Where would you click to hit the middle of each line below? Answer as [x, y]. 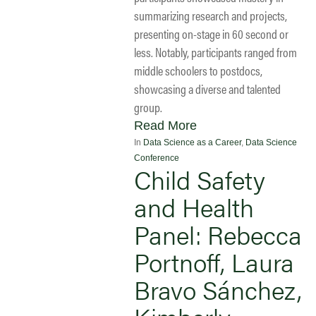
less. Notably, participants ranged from [215, 51]
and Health [194, 206]
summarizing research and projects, [211, 15]
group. [148, 107]
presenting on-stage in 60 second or [211, 33]
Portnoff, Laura [214, 261]
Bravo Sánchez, [218, 289]
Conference [157, 158]
